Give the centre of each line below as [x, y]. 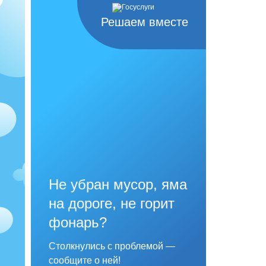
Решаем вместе [145, 22]
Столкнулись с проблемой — [112, 246]
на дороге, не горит [112, 203]
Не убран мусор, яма [118, 184]
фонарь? [78, 222]
